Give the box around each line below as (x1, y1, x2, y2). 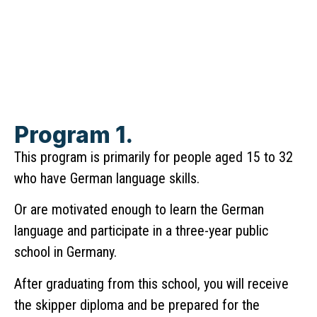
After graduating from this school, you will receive (14, 275, 289, 292)
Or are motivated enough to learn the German (14, 201, 264, 219)
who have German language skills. (14, 170, 200, 188)
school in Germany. (14, 243, 117, 261)
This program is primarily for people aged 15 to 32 (14, 149, 293, 166)
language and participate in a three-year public (14, 222, 268, 240)
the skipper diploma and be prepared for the (14, 296, 260, 313)
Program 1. (14, 121, 133, 149)
